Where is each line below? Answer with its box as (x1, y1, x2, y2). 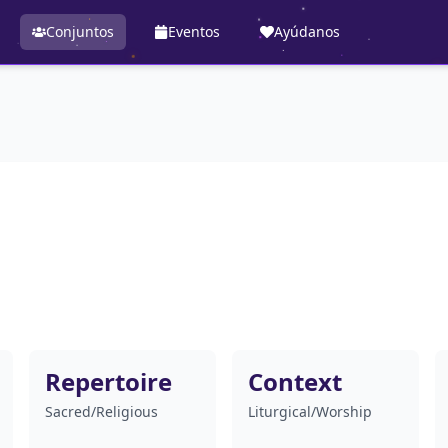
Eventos (167, 22, 220, 41)
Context (247, 365, 342, 398)
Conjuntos (45, 22, 114, 41)
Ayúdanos (273, 22, 340, 41)
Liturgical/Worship (247, 402, 372, 421)
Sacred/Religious (45, 402, 159, 421)
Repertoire (45, 365, 173, 398)
